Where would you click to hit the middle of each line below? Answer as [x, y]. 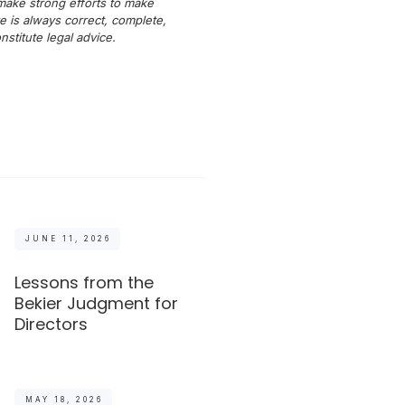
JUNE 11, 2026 [69, 238]
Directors [52, 324]
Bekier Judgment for [97, 303]
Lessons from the [85, 282]
